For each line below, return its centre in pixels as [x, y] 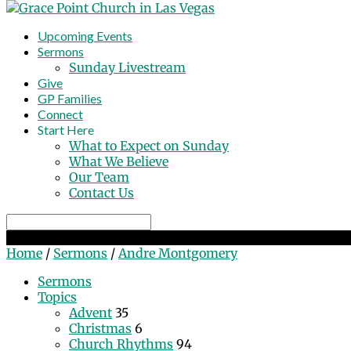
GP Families [70, 98]
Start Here [66, 130]
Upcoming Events [85, 36]
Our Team [99, 177]
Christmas [100, 328]
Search [26, 220]
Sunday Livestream [127, 67]
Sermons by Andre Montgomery [100, 238]
